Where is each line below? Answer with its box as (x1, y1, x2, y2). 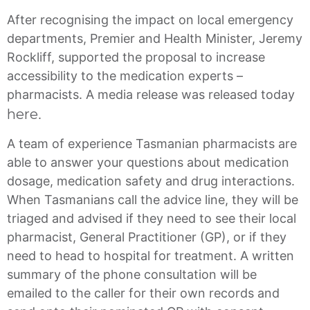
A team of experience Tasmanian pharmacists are (7, 136, 297, 152)
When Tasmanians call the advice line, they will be (7, 192, 298, 208)
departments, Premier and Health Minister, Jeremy (7, 30, 302, 46)
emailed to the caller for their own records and (7, 286, 280, 301)
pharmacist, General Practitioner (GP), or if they (7, 230, 286, 245)
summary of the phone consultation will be (7, 267, 257, 282)
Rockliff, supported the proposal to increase (7, 49, 265, 64)
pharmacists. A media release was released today (7, 86, 295, 102)
